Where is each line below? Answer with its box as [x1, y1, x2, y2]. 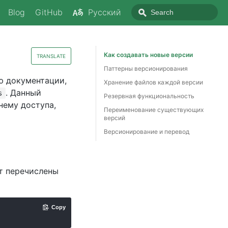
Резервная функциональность [104, 92, 194, 100]
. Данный [5, 88, 41, 98]
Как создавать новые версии [104, 51, 193, 59]
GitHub [35, 7, 63, 17]
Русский [88, 7, 121, 17]
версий [104, 114, 125, 122]
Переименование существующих [104, 106, 204, 113]
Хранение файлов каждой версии [104, 78, 203, 86]
